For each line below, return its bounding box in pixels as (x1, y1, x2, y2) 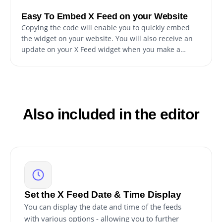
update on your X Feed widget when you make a (21, 45, 180, 55)
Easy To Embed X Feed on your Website (21, 11, 188, 22)
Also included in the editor (22, 106, 200, 123)
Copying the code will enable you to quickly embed (21, 23, 190, 33)
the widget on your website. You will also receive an (21, 34, 193, 44)
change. (21, 55, 48, 65)
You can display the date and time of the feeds (24, 202, 181, 212)
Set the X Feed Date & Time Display (24, 189, 181, 200)
